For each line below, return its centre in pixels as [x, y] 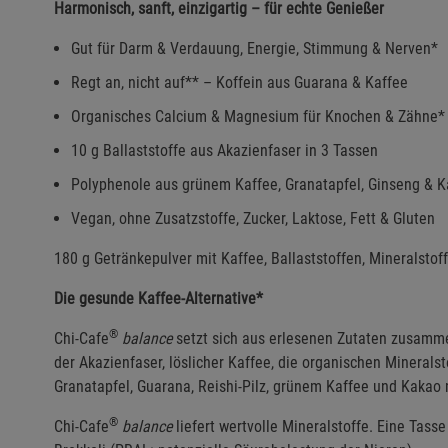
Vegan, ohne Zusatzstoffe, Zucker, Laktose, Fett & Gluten [253, 219]
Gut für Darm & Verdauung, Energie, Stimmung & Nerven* [254, 49]
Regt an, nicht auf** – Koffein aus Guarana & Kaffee [239, 83]
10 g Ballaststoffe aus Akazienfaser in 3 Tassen [224, 151]
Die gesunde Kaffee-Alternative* [158, 299]
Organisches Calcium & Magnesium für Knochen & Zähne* [258, 117]
